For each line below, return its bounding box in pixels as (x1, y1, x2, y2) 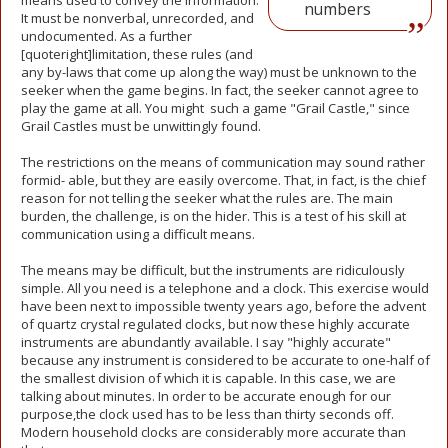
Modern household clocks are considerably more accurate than (21, 423, 406, 441)
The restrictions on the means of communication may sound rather (21, 153, 425, 171)
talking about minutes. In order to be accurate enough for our (21, 387, 391, 405)
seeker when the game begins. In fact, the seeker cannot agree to (21, 81, 419, 99)
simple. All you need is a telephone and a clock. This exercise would (21, 279, 429, 297)
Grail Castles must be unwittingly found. (21, 117, 261, 135)
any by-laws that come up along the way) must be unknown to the (21, 63, 417, 81)
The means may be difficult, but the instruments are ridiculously (21, 261, 405, 279)
